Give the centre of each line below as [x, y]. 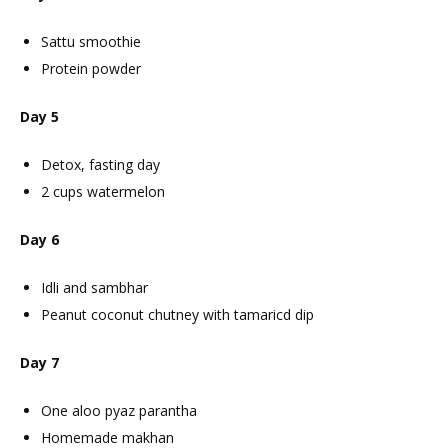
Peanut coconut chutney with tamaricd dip [177, 315]
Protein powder [91, 69]
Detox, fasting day [100, 165]
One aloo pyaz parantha [119, 411]
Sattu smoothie [91, 42]
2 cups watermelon [103, 192]
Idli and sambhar [94, 288]
